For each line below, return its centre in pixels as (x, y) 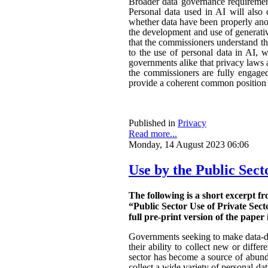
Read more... (153, 134)
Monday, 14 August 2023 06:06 (189, 145)
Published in (152, 123)
